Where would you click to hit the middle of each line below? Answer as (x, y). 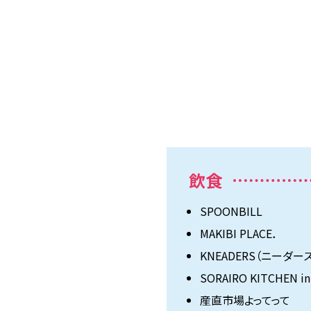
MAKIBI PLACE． (239, 234)
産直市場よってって (245, 300)
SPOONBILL (231, 211)
